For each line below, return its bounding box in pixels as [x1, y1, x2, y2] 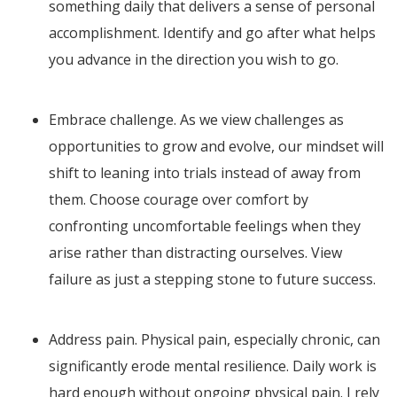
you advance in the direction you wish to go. [49, 50, 339, 70]
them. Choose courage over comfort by [49, 190, 308, 210]
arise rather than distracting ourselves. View [49, 243, 342, 263]
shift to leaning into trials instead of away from [49, 163, 361, 183]
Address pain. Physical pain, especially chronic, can [49, 330, 380, 350]
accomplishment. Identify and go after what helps [49, 23, 376, 43]
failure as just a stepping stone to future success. [49, 269, 376, 290]
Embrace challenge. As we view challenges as [49, 110, 344, 130]
